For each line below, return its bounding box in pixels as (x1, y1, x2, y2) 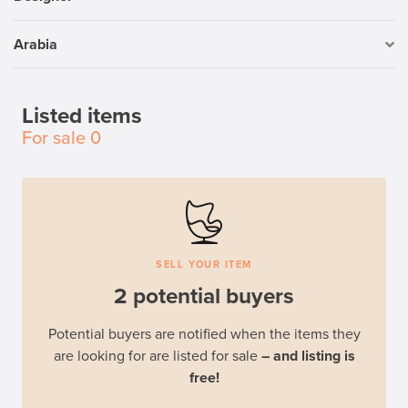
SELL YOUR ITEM (156, 259, 252, 271)
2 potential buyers (114, 283, 294, 311)
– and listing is (260, 347, 355, 366)
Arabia (14, 35, 57, 54)
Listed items (22, 103, 142, 130)
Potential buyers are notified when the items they (47, 325, 361, 344)
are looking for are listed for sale (53, 347, 261, 366)
